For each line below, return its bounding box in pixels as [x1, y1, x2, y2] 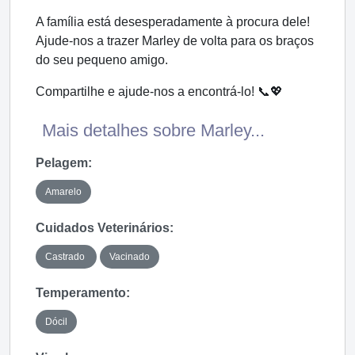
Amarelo [45, 185, 82, 197]
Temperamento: [36, 285, 130, 300]
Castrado [45, 250, 87, 262]
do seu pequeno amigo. [36, 52, 168, 67]
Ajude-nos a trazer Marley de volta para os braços [36, 33, 314, 48]
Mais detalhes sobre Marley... [42, 120, 265, 140]
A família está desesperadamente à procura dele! [36, 14, 310, 29]
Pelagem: [36, 155, 92, 170]
